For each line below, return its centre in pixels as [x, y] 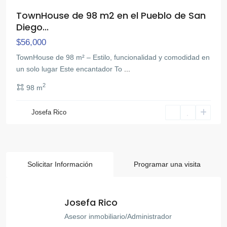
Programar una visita [167, 164]
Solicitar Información [60, 164]
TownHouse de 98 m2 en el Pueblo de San [111, 15]
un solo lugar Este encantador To [70, 69]
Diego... [32, 27]
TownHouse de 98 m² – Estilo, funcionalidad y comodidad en [113, 57]
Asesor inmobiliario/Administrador [118, 217]
